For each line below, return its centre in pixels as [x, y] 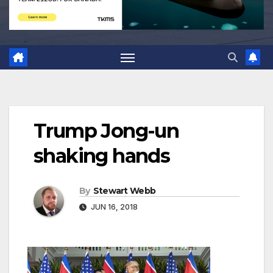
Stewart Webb [124, 191]
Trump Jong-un [106, 131]
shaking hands [102, 156]
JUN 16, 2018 [113, 207]
